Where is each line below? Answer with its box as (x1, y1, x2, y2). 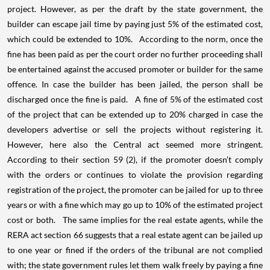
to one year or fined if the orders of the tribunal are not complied (7, 245, 263, 255)
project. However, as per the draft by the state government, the (7, 4, 263, 14)
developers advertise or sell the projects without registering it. (7, 124, 263, 134)
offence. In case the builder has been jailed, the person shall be (7, 79, 263, 89)
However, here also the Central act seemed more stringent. (7, 139, 263, 149)
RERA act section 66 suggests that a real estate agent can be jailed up (7, 230, 263, 240)
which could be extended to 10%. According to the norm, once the (7, 34, 263, 44)
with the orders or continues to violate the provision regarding (7, 169, 263, 180)
